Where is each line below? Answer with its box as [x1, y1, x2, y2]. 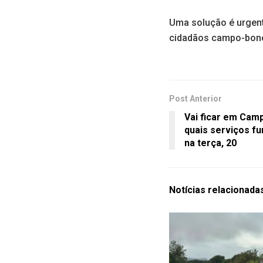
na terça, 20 [184, 137, 237, 149]
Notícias [169, 184, 208, 196]
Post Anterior [169, 94, 222, 104]
